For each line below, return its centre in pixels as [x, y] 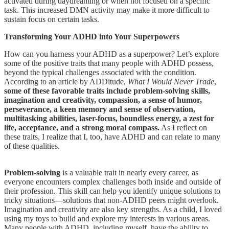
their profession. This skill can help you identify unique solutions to [112, 191]
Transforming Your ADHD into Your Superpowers [92, 36]
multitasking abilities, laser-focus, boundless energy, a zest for [109, 118]
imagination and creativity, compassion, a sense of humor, [103, 100]
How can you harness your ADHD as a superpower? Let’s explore [111, 54]
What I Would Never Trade [170, 81]
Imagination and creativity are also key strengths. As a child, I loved [113, 209]
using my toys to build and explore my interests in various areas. [107, 218]
